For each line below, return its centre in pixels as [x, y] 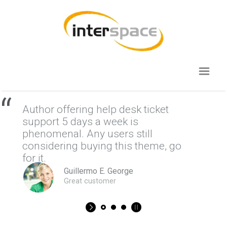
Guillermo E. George [99, 171]
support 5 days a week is [80, 122]
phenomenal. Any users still [87, 134]
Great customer [90, 181]
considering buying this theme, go [102, 146]
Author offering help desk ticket [96, 109]
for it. [34, 158]
